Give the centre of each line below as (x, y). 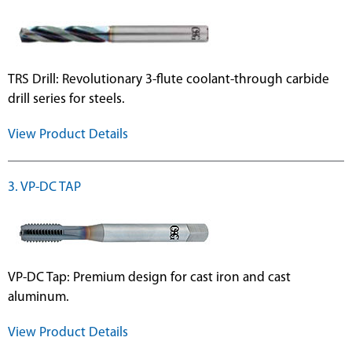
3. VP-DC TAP (44, 188)
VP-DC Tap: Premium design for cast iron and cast (149, 278)
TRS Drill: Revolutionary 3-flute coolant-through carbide (169, 80)
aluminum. (38, 298)
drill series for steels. (66, 100)
